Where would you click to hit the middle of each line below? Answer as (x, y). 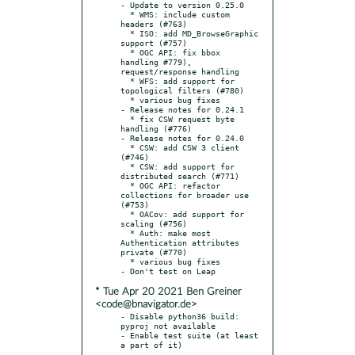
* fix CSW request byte (125, 118)
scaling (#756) (154, 223)
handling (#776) (156, 128)
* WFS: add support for (125, 80)
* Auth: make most (125, 233)
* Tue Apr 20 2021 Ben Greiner (168, 292)
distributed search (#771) (180, 176)
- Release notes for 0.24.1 (182, 109)
